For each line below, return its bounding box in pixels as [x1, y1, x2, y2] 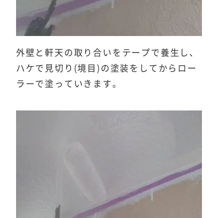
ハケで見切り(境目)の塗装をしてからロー [16, 63, 197, 73]
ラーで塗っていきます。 [16, 79, 122, 88]
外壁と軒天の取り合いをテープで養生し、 [16, 48, 199, 57]
